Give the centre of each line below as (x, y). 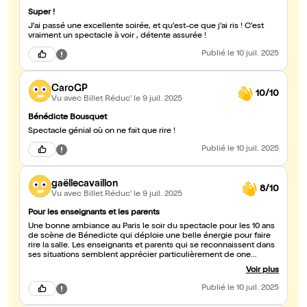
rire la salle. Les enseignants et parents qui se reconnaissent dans (151, 246)
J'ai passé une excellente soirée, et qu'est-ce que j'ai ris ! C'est (146, 27)
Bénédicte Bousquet (67, 118)
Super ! (41, 13)
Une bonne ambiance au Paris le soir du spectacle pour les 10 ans (151, 227)
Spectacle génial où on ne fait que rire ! (102, 132)
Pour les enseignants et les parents (94, 213)
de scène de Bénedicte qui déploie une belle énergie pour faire (149, 237)
